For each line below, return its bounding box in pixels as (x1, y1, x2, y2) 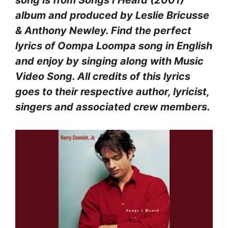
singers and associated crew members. (15, 100, 210, 113)
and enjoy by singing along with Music (15, 54, 204, 67)
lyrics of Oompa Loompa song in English (15, 39, 212, 52)
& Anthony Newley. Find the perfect (15, 24, 191, 37)
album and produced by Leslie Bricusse (15, 9, 209, 21)
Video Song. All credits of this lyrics (15, 70, 190, 82)
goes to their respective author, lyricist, (15, 85, 209, 98)
